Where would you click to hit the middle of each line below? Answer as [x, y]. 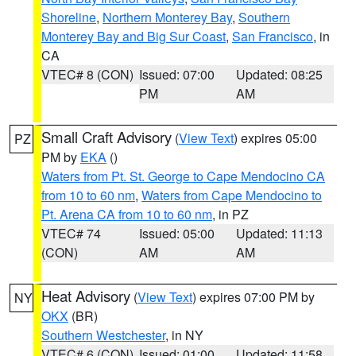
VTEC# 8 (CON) [87, 74]
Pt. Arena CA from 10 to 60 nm [127, 214]
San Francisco [273, 36]
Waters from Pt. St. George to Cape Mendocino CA [183, 176]
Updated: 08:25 [280, 74]
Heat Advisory [86, 296]
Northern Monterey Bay [167, 17]
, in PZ [230, 214]
